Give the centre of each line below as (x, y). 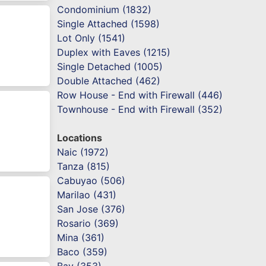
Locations (80, 138)
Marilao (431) (87, 195)
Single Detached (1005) (110, 67)
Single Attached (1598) (109, 24)
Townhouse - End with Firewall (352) (140, 110)
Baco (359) (83, 252)
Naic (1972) (83, 152)
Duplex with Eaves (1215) (114, 53)
